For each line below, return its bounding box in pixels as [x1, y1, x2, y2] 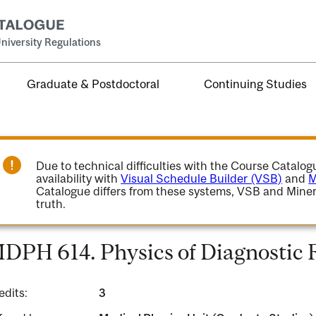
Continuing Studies [204, 76, 308, 91]
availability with [36, 171, 121, 186]
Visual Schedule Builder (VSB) [121, 171, 283, 186]
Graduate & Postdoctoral [27, 76, 160, 91]
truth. [36, 197, 66, 211]
